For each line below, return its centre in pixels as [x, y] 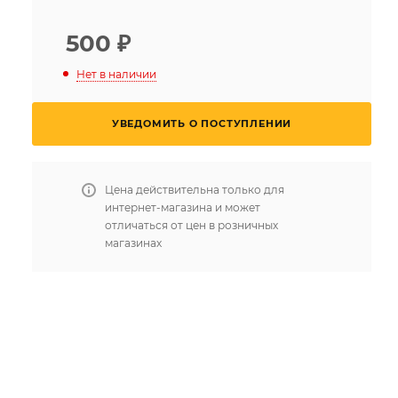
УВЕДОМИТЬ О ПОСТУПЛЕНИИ [202, 123]
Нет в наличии [116, 74]
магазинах [133, 243]
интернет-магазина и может [183, 207]
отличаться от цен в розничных [191, 225]
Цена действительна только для [195, 189]
